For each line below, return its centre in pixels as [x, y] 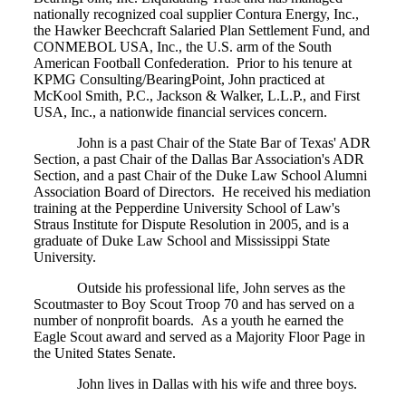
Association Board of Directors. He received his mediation [202, 192]
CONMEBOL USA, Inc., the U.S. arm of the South [183, 47]
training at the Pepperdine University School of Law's [187, 208]
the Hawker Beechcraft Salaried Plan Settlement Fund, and [202, 31]
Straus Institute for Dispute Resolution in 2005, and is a [191, 225]
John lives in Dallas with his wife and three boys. [195, 384]
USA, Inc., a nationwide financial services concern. [182, 112]
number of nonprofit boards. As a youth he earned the [188, 321]
